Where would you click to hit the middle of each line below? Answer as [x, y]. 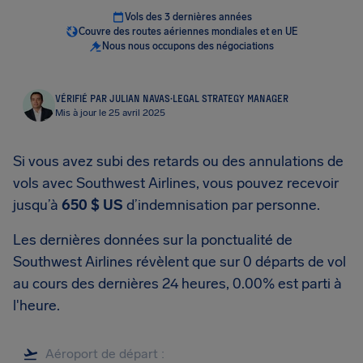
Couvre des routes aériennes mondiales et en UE [188, 32]
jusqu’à [37, 205]
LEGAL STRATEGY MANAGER [231, 98]
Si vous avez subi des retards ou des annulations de [178, 161]
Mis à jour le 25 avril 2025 [110, 113]
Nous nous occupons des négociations [188, 46]
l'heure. [36, 305]
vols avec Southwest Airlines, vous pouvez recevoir [176, 183]
